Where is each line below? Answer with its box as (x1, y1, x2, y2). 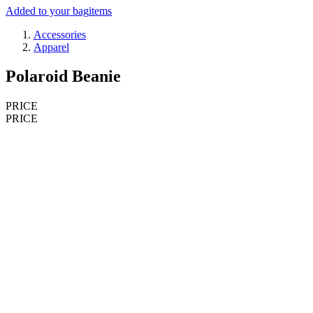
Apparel (34, 41, 69, 53)
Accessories (34, 28, 86, 41)
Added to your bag (6, 4, 89, 17)
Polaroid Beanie (6, 67, 121, 86)
